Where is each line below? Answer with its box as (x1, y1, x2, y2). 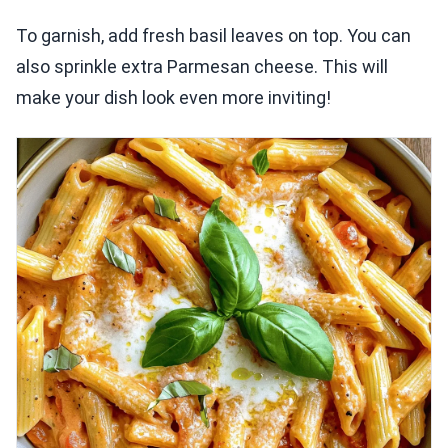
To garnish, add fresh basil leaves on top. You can (16, 25, 411, 47)
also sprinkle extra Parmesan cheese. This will (16, 56, 388, 78)
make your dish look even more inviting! (16, 87, 331, 109)
